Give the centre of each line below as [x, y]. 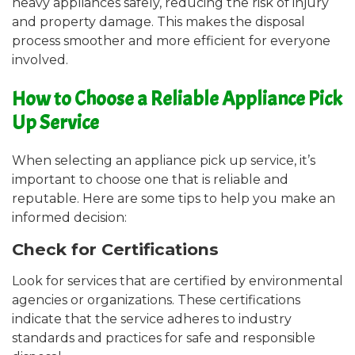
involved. [40, 60]
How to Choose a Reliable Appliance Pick [177, 98]
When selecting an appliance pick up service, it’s [164, 160]
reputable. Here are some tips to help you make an [174, 198]
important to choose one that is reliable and [150, 179]
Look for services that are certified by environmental [177, 281]
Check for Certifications [115, 249]
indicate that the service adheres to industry [152, 319]
